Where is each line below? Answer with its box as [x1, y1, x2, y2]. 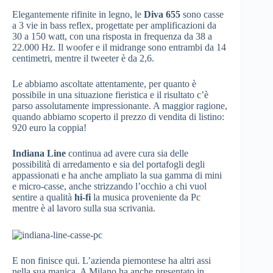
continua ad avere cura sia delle [66, 148, 188, 159]
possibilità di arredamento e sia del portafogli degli [12, 159, 205, 170]
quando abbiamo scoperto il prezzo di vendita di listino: [12, 112, 224, 122]
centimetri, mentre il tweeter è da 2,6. [12, 53, 154, 64]
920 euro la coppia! [12, 122, 87, 133]
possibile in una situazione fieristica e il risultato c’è [12, 90, 208, 101]
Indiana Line [12, 148, 66, 159]
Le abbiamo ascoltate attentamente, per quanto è [12, 79, 196, 90]
